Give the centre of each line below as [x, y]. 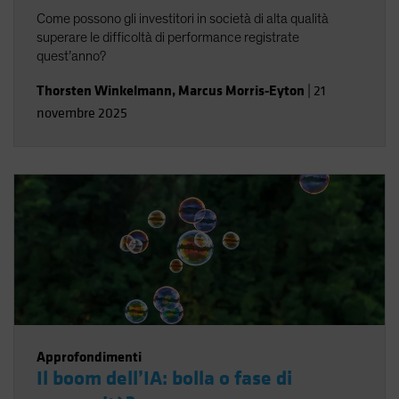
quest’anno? [71, 56]
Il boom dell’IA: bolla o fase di [164, 379]
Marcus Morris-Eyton [241, 90]
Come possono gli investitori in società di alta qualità [183, 19]
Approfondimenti [89, 357]
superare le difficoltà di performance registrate [168, 37]
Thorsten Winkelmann [104, 90]
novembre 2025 [82, 113]
